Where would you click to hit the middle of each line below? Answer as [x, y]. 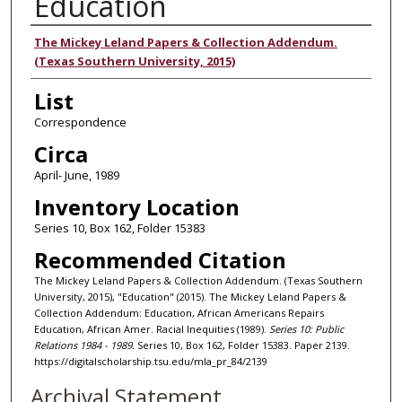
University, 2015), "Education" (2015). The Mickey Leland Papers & [190, 296]
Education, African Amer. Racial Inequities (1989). [151, 328]
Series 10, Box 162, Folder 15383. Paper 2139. [242, 345]
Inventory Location [136, 206]
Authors [70, 42]
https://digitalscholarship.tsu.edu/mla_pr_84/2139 [150, 361]
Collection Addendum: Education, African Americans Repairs [179, 312]
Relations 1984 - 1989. [84, 345]
